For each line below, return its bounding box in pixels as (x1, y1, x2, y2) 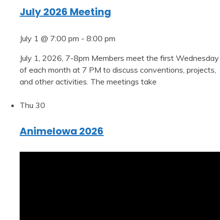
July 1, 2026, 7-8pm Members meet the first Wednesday (20, 53, 219, 63)
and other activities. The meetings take (20, 76, 157, 86)
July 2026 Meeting (20, 5, 111, 19)
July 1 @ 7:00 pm (20, 33, 79, 43)
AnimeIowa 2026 (20, 124, 104, 138)
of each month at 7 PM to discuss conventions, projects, (20, 64, 216, 75)
